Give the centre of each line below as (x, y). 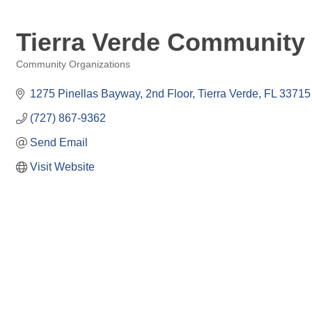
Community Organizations (73, 64)
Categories (38, 74)
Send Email (59, 142)
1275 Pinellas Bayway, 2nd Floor (111, 94)
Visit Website (62, 167)
